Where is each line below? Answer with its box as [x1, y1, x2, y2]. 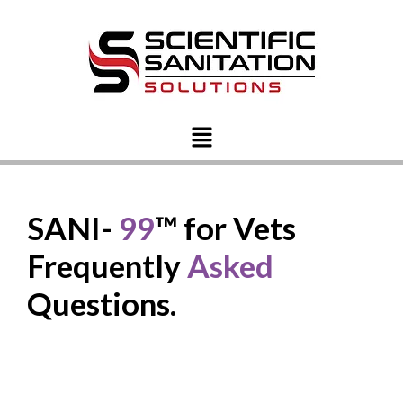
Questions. [27, 283, 177, 322]
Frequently [27, 246, 188, 284]
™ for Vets [155, 208, 297, 246]
